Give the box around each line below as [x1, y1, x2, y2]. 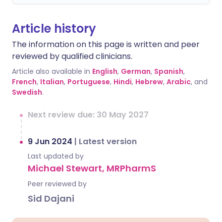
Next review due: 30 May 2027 [28, 109, 149, 120]
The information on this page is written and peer [12, 39, 200, 50]
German [121, 66, 151, 76]
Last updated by [28, 151, 84, 161]
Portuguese [67, 77, 110, 87]
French [12, 77, 37, 87]
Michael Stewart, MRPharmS [28, 162, 156, 174]
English [92, 66, 117, 76]
